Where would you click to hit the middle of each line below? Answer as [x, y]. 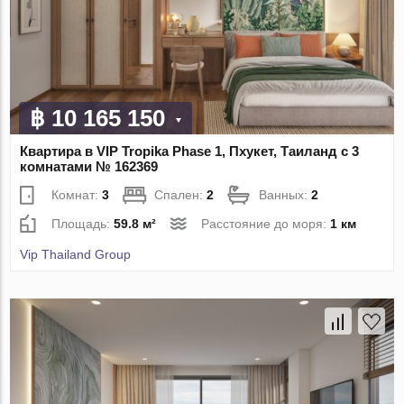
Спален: [181, 195]
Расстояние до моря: [266, 224]
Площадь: [83, 224]
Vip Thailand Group [76, 255]
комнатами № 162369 [89, 167]
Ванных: [285, 195]
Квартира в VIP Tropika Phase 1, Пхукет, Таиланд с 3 [190, 151]
